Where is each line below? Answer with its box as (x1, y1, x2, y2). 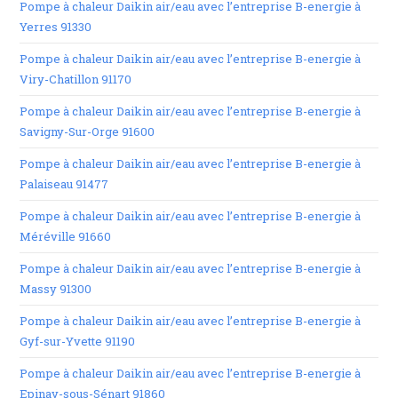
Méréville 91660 (20, 228, 112, 244)
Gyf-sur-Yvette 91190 (20, 333, 136, 349)
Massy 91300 (20, 281, 92, 297)
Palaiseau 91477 (20, 176, 109, 192)
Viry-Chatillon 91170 (20, 71, 132, 87)
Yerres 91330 (20, 19, 92, 35)
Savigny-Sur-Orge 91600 (20, 123, 155, 139)
